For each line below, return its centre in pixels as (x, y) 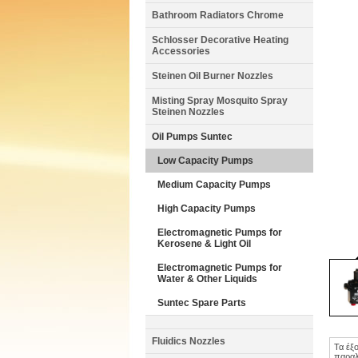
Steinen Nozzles (188, 112)
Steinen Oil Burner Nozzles (213, 76)
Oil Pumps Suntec (192, 137)
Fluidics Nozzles (189, 341)
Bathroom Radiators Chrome (218, 15)
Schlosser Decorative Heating (220, 40)
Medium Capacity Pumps (214, 185)
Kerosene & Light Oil (204, 244)
